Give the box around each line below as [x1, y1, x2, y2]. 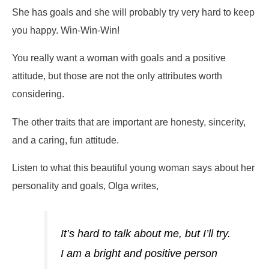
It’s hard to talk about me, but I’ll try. [60, 227, 231, 240]
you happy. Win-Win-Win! [12, 24, 119, 35]
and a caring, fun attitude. [12, 134, 119, 145]
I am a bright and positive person [60, 247, 217, 259]
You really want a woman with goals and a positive [12, 52, 226, 64]
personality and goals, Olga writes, [12, 180, 159, 192]
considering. [12, 88, 64, 100]
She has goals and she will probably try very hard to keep [12, 6, 255, 17]
